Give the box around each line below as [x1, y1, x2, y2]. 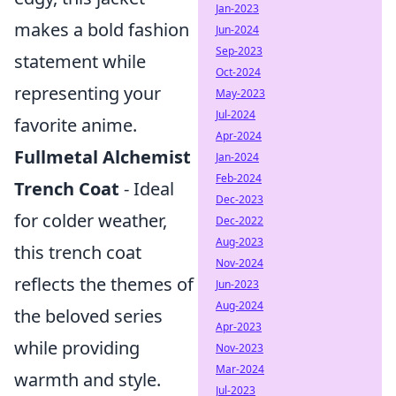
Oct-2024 [216, 65, 261, 80]
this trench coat [14, 240, 141, 264]
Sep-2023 [216, 43, 263, 58]
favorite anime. [14, 113, 137, 137]
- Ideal [119, 177, 174, 201]
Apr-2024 [216, 128, 262, 143]
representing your [14, 81, 161, 105]
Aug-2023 [216, 234, 263, 249]
